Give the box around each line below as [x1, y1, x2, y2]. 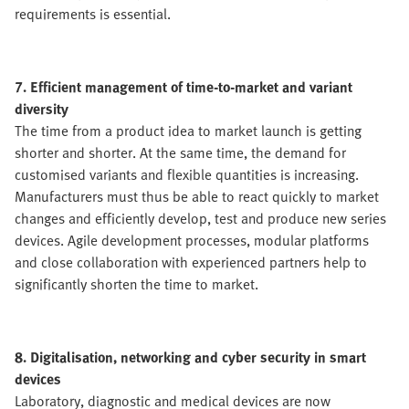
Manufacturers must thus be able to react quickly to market [15, 185, 379, 208]
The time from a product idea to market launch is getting [15, 120, 362, 142]
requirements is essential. [15, 3, 171, 26]
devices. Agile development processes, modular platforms [15, 229, 369, 252]
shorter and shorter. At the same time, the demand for [15, 142, 346, 164]
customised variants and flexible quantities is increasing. [15, 163, 359, 186]
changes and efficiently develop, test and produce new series [15, 207, 386, 230]
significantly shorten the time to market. [15, 273, 258, 296]
